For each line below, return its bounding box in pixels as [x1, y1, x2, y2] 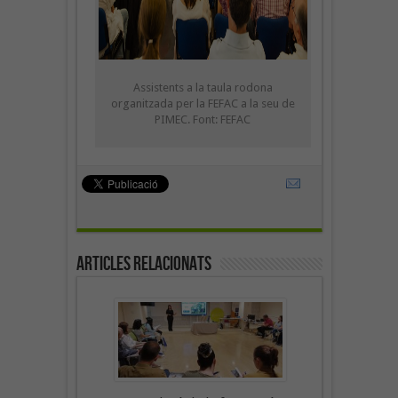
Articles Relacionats [76, 251, 211, 276]
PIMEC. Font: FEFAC [155, 112, 251, 126]
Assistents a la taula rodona [132, 80, 273, 94]
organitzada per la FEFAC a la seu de [110, 96, 295, 110]
